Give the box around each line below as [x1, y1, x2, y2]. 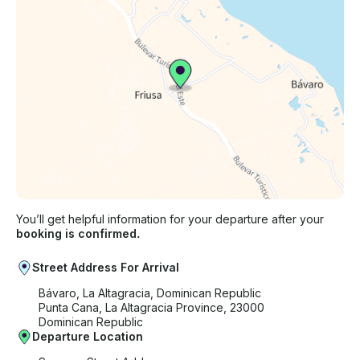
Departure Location [32, 329, 143, 344]
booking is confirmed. [16, 227, 140, 241]
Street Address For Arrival [32, 260, 179, 275]
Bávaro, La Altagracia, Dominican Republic [39, 286, 261, 301]
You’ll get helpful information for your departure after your [16, 212, 324, 227]
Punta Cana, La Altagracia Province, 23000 [39, 301, 264, 315]
